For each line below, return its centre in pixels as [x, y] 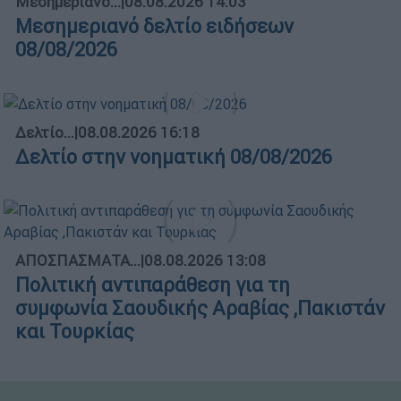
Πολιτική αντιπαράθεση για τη [153, 286]
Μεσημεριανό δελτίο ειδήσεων [154, 26]
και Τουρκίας [75, 332]
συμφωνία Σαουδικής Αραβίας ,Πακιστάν [200, 309]
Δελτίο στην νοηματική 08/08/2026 [174, 158]
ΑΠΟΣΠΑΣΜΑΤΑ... [78, 261]
